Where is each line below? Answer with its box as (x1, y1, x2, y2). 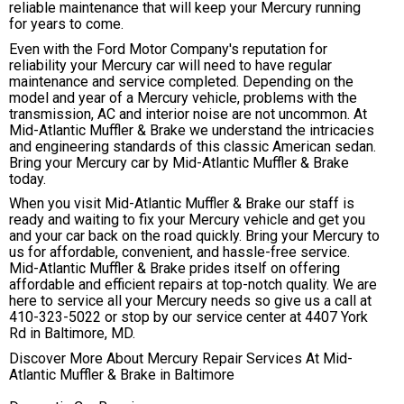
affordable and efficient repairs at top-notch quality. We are (9, 276, 377, 294)
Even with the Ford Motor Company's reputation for (9, 40, 327, 58)
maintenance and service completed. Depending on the (9, 72, 353, 90)
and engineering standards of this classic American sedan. (9, 137, 376, 155)
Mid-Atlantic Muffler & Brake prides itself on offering (9, 260, 340, 278)
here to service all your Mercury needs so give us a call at (9, 292, 372, 310)
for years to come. (9, 15, 124, 33)
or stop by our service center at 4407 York (101, 308, 368, 326)
